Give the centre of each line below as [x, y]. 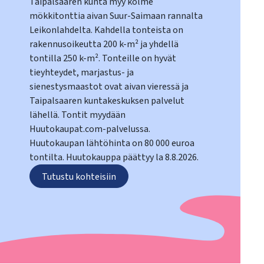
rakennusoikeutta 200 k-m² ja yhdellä [104, 44]
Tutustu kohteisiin [79, 176]
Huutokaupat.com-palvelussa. [90, 129]
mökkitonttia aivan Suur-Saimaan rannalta [116, 16]
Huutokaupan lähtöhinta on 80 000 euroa [112, 143]
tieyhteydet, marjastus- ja [81, 72]
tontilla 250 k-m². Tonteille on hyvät [103, 58]
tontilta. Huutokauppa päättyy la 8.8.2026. [114, 157]
